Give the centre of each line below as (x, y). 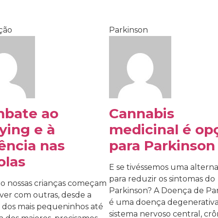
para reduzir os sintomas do (162, 179)
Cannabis (142, 114)
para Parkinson (162, 146)
